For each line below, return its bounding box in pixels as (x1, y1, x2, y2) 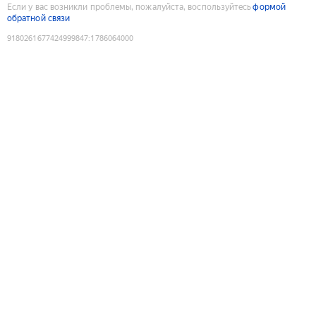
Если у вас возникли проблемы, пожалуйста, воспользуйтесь (7, 1, 252, 12)
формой (253, 1, 286, 12)
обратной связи (7, 13, 71, 23)
